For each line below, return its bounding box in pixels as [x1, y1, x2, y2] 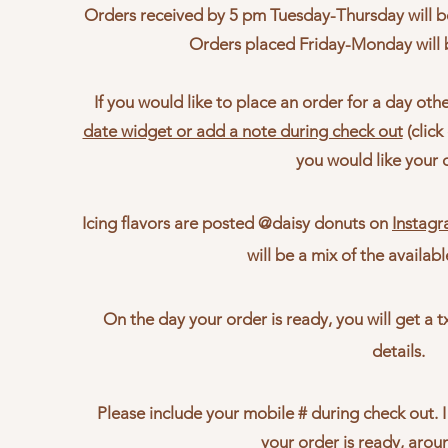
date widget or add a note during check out [82, 120, 403, 141]
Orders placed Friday [188, 33, 345, 54]
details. [371, 340, 425, 361]
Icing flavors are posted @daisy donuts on [82, 212, 392, 233]
